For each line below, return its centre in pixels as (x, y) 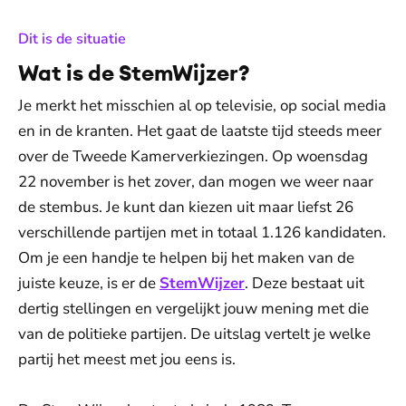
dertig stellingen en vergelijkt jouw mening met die (193, 309)
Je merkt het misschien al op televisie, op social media (202, 106)
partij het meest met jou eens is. (127, 359)
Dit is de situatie (72, 39)
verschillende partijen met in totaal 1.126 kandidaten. (202, 232)
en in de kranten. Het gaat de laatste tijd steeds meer (200, 131)
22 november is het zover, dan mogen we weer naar (196, 182)
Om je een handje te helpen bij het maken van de (186, 258)
